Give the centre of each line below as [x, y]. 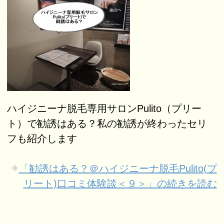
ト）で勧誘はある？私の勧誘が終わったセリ [107, 123]
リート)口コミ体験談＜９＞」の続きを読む [120, 183]
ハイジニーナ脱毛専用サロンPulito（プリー [104, 108]
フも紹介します [42, 138]
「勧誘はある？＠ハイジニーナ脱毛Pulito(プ [118, 168]
